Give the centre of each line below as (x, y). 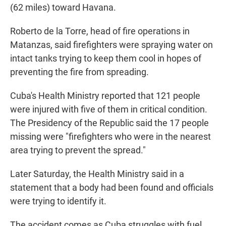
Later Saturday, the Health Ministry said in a (97, 174)
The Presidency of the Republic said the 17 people (109, 123)
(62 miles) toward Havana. (63, 8)
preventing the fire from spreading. (79, 72)
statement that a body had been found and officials (112, 188)
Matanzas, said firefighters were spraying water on (111, 45)
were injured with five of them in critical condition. (109, 109)
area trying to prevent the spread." (78, 150)
